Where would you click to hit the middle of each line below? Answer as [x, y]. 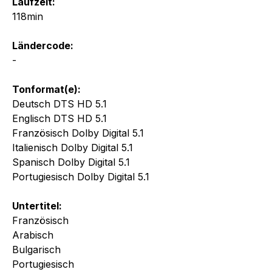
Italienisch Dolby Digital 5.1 [73, 147]
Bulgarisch [36, 249]
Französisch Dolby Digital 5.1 [78, 133]
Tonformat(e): [46, 89]
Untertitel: [37, 206]
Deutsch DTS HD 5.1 [59, 104]
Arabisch [33, 235]
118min [28, 16]
